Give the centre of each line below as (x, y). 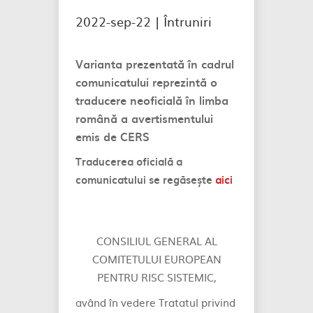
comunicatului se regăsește (145, 180)
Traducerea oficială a (129, 161)
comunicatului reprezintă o (146, 82)
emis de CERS (112, 136)
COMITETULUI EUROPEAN (156, 259)
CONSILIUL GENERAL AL (156, 241)
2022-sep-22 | (119, 21)
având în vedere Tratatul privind (155, 302)
